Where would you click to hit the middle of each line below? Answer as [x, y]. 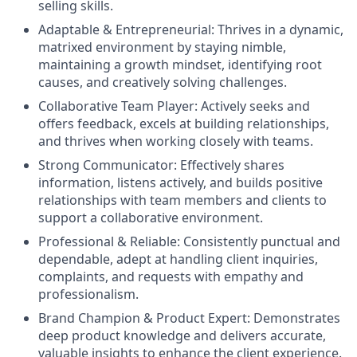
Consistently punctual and [260, 241]
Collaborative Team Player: [118, 106]
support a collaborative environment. [151, 218]
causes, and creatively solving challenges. [163, 82]
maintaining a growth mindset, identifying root [180, 65]
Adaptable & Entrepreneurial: [126, 29]
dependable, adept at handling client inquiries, [178, 259]
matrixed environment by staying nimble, [162, 47]
